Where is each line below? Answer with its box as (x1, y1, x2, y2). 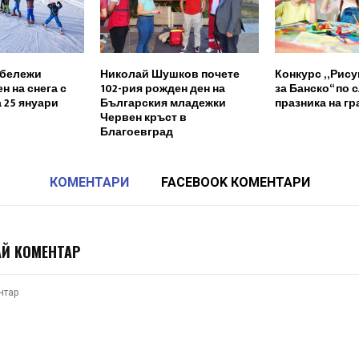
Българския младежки (99, 94, 226, 113)
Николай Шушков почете (99, 65, 240, 84)
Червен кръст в (99, 108, 187, 127)
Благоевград (99, 123, 173, 142)
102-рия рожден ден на (99, 79, 225, 99)
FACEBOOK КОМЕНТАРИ (160, 175, 310, 191)
